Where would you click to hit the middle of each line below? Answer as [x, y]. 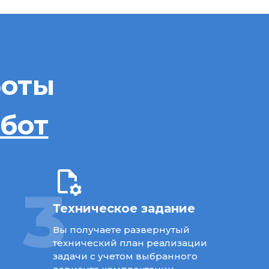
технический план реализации [130, 243]
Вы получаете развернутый [121, 229]
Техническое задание [124, 208]
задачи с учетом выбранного [125, 256]
